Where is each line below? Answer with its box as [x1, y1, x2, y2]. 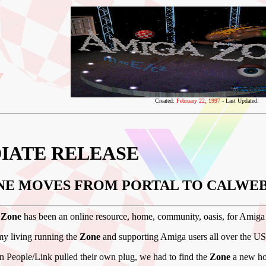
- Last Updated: [220, 97, 259, 104]
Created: [154, 97, 176, 104]
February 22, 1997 [176, 97, 220, 104]
